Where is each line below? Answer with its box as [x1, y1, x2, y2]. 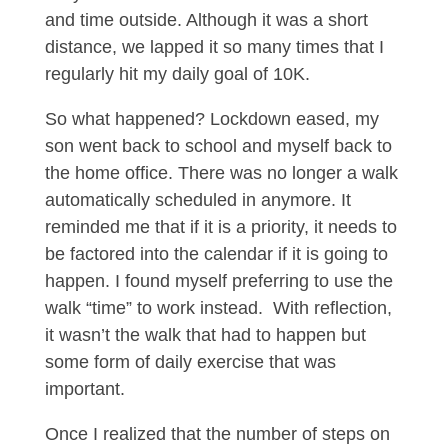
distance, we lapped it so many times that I [44, 37, 384, 57]
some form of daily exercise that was [44, 352, 336, 372]
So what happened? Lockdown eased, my [44, 109, 379, 129]
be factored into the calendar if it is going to [44, 244, 388, 264]
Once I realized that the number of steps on [44, 424, 390, 444]
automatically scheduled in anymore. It [44, 190, 351, 210]
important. [44, 379, 125, 399]
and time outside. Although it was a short [44, 10, 368, 30]
